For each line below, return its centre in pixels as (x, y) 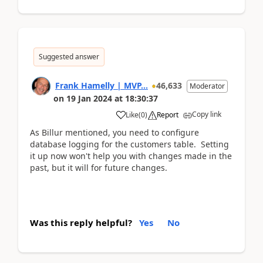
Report (168, 114)
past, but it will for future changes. (99, 167)
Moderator (207, 86)
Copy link (207, 114)
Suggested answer (69, 56)
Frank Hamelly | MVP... (102, 85)
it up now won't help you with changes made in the (131, 156)
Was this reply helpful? (81, 222)
